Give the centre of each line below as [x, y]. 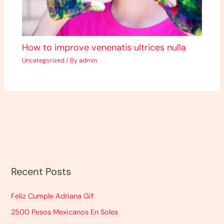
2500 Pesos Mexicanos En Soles [65, 212]
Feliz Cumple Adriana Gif [52, 196]
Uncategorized [43, 60]
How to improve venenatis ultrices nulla [104, 48]
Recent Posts [41, 171]
